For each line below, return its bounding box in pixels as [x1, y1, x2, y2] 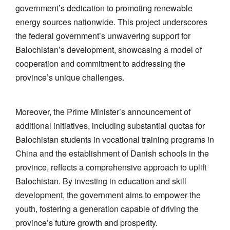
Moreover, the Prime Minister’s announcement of [15, 105, 190, 118]
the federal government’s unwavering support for [15, 29, 190, 42]
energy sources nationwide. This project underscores [15, 15, 207, 28]
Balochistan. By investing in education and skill [15, 175, 186, 187]
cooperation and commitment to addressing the [15, 57, 185, 69]
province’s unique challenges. [15, 71, 124, 83]
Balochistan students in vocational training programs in [15, 133, 214, 145]
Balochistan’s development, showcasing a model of [15, 43, 202, 55]
